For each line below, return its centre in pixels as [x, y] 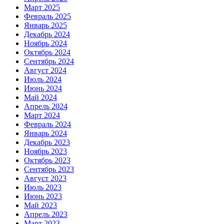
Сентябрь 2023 [49, 169]
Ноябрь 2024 [45, 43]
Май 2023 [40, 205]
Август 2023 [45, 178]
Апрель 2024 [46, 106]
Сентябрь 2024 [49, 61]
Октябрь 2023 [47, 160]
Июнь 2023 [43, 196]
